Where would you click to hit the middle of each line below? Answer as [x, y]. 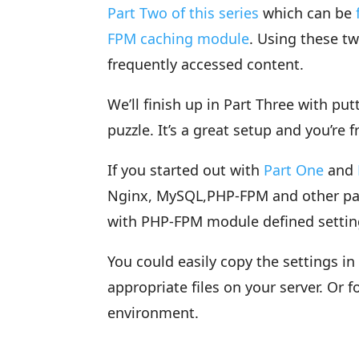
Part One [294, 170]
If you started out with [186, 170]
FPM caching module [179, 38]
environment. [153, 313]
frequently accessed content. [206, 64]
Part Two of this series [184, 13]
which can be [308, 13]
